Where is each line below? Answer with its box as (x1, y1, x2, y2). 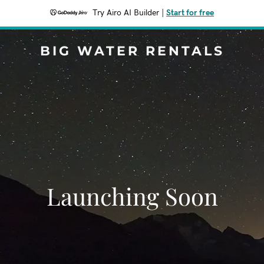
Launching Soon (46, 180, 218, 212)
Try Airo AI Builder (93, 9, 159, 17)
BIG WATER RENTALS (39, 43, 225, 59)
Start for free (166, 9, 214, 17)
